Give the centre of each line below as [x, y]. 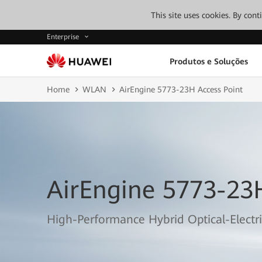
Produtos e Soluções [208, 61]
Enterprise [64, 37]
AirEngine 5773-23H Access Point [181, 89]
